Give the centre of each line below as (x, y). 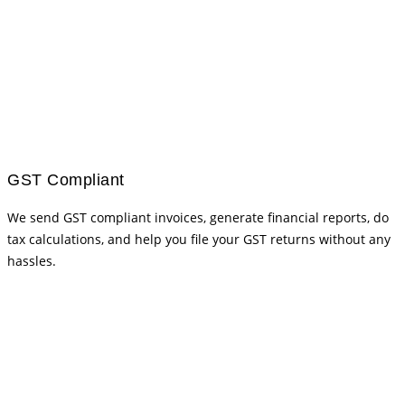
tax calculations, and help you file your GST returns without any (199, 240)
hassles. (32, 261)
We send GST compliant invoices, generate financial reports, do (198, 218)
